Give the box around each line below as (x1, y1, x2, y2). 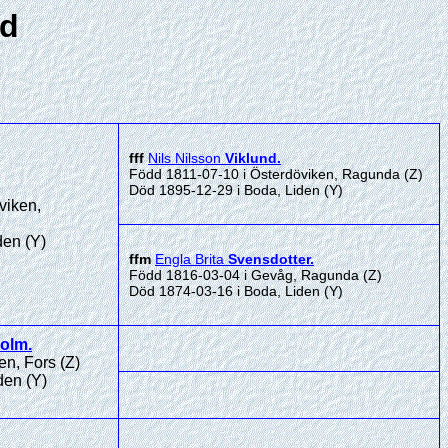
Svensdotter (228, 251, 310, 267)
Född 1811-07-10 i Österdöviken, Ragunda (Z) (129, 166, 423, 182)
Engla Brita (155, 251, 224, 267)
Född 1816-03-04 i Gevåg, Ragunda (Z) (129, 267, 382, 283)
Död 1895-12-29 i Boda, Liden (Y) (129, 182, 343, 198)
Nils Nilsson (148, 150, 221, 166)
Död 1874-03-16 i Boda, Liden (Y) (129, 283, 343, 299)
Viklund (225, 150, 277, 166)
